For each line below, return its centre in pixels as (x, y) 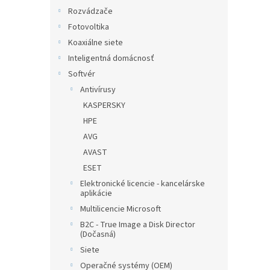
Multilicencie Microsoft (121, 209)
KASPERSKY (104, 105)
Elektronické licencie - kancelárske (143, 184)
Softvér (82, 74)
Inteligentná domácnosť (111, 58)
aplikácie (96, 193)
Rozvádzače (90, 11)
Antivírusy (98, 90)
